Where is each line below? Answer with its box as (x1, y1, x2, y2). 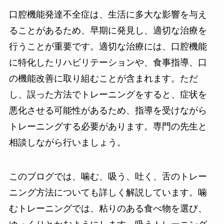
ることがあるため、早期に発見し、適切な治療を (8, 25, 207, 35)
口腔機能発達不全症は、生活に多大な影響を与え (8, 9, 207, 19)
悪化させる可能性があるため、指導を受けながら (8, 105, 207, 115)
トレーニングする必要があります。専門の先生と (8, 121, 207, 131)
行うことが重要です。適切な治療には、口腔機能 (8, 41, 207, 51)
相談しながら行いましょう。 (8, 137, 126, 147)
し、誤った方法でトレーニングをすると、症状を (8, 89, 207, 99)
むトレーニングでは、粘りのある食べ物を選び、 (8, 203, 207, 213)
